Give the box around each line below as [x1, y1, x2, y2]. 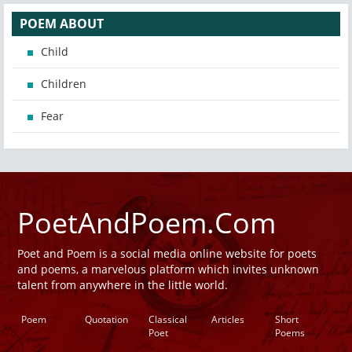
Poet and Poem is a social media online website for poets [17, 246, 317, 262]
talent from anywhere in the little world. [17, 277, 228, 293]
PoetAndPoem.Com [17, 203, 276, 243]
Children [41, 76, 86, 92]
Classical [148, 313, 187, 327]
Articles [211, 313, 245, 327]
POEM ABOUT [20, 15, 104, 33]
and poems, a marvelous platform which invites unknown [17, 262, 319, 277]
